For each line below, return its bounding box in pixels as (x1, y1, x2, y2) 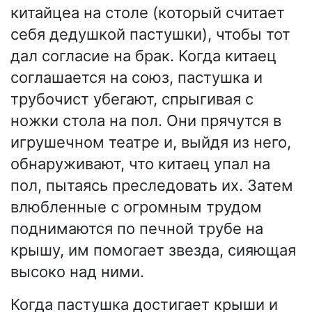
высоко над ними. (10, 263, 144, 281)
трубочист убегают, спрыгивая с (10, 90, 253, 109)
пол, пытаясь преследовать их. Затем (10, 176, 293, 195)
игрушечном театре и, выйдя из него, (10, 133, 291, 152)
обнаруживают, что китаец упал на (10, 155, 270, 173)
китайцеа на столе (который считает (10, 3, 285, 22)
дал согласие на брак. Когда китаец (10, 47, 276, 65)
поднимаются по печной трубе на (10, 219, 263, 238)
